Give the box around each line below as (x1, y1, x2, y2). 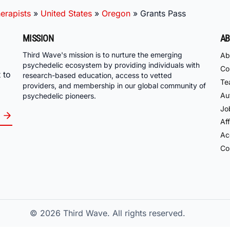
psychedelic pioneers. (23, 91, 96, 101)
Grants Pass (140, 8, 186, 18)
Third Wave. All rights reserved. (63, 208, 185, 219)
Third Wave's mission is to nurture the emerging (23, 50, 182, 60)
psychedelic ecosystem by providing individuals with (23, 61, 200, 70)
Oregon (102, 8, 130, 18)
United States (41, 8, 92, 18)
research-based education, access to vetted (23, 71, 172, 80)
